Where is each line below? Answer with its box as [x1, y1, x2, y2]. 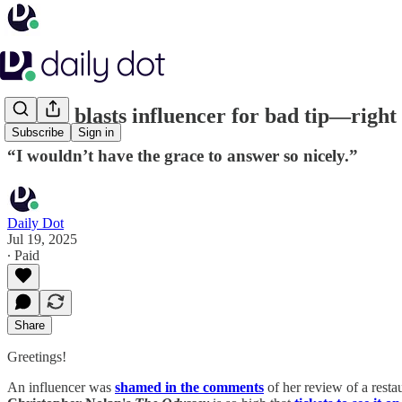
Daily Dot [7, 214, 64, 231]
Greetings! [7, 348, 66, 364]
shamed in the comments [115, 379, 264, 395]
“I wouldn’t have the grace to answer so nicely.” [7, 145, 358, 165]
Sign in [78, 126, 114, 140]
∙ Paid [7, 247, 39, 263]
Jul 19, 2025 [7, 231, 77, 247]
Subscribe [12, 126, 64, 140]
